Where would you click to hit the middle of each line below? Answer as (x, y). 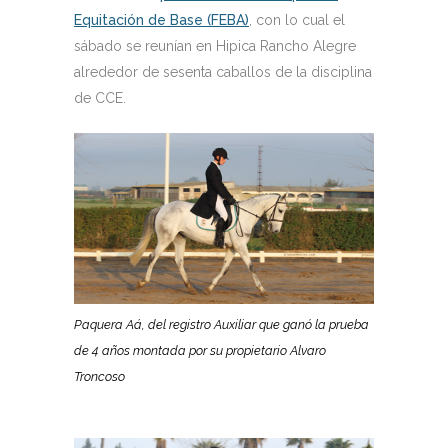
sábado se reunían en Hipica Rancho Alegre (215, 45)
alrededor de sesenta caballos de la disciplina (223, 71)
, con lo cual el (297, 19)
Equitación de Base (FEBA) (161, 19)
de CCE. (100, 97)
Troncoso (99, 377)
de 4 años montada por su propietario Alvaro (200, 351)
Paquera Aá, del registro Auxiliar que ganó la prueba (221, 325)
